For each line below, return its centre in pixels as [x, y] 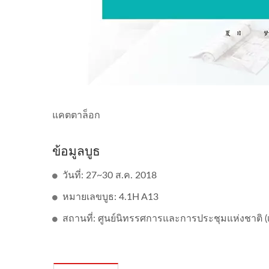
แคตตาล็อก [76, 115]
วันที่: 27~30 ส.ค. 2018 [110, 175]
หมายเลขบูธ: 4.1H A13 [110, 197]
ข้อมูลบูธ [76, 151]
